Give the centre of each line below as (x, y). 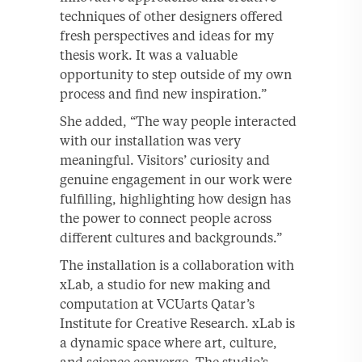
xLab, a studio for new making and (165, 284)
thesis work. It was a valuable (149, 55)
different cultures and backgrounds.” (171, 237)
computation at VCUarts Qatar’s (157, 303)
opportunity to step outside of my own (176, 74)
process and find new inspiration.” (163, 93)
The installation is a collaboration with (177, 265)
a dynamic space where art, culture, (168, 342)
